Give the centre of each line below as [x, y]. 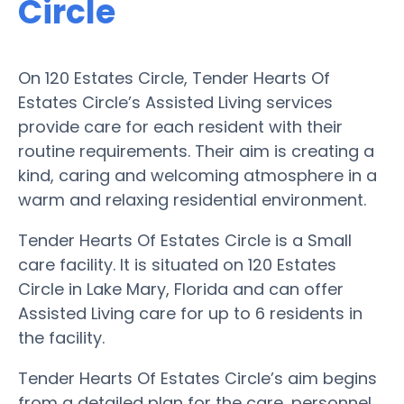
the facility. [61, 337]
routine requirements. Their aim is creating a [196, 151]
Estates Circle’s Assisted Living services [175, 102]
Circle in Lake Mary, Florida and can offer [181, 289]
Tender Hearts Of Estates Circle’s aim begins [197, 378]
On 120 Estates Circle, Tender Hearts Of [174, 78]
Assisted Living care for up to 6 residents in [190, 313]
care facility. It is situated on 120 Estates [177, 264]
